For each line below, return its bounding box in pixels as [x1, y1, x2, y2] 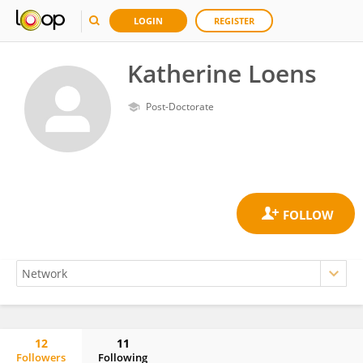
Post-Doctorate [146, 100, 214, 113]
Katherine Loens [127, 57, 317, 90]
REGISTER [214, 15, 254, 27]
